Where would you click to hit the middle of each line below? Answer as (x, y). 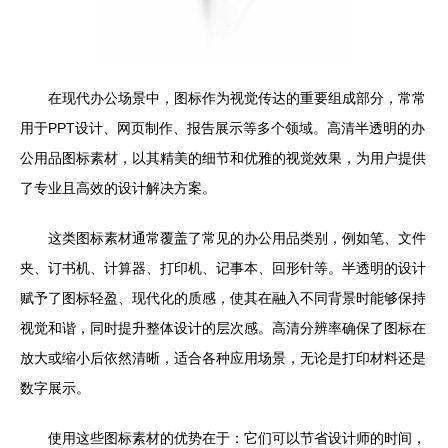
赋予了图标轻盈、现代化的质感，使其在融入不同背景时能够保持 (223, 298)
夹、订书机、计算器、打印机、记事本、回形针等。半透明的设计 (223, 268)
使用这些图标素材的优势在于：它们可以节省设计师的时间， (237, 438)
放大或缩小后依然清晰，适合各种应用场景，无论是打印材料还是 (223, 358)
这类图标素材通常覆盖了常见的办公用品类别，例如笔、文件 (237, 238)
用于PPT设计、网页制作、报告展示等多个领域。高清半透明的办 (222, 128)
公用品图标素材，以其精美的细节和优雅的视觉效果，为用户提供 (223, 158)
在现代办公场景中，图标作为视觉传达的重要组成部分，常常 (237, 98)
